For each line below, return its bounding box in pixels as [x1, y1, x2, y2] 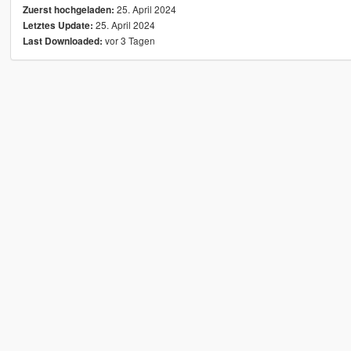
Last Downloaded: [22, 34, 103, 49]
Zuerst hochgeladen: [22, 3, 114, 17]
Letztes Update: [22, 19, 93, 33]
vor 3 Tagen [102, 34, 155, 48]
